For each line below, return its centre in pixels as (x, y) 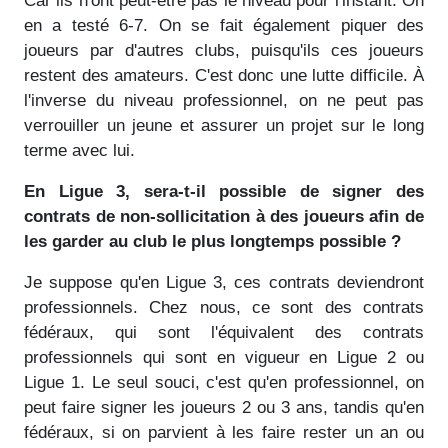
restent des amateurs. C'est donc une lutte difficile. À (224, 75)
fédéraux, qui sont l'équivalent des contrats (224, 332)
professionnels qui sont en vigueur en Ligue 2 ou (224, 357)
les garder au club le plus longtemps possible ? (212, 241)
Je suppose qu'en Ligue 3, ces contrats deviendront (224, 282)
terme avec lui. (79, 150)
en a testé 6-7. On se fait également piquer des (224, 25)
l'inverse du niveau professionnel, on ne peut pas (224, 100)
